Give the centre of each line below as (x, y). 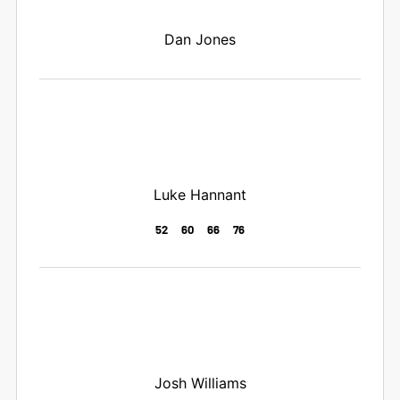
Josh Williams (200, 383)
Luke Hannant (200, 194)
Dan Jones (200, 39)
